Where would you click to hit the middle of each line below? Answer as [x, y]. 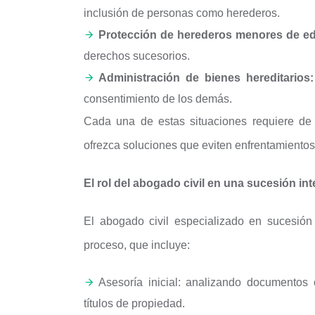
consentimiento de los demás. [158, 99]
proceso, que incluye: [137, 245]
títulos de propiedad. [134, 303]
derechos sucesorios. [137, 56]
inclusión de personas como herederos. [182, 13]
